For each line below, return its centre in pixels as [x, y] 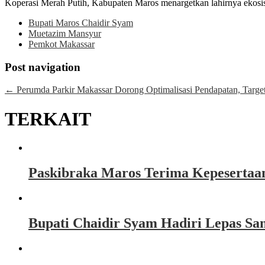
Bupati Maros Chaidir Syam [81, 23]
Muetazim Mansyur [65, 33]
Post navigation [43, 67]
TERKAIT [48, 119]
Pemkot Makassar [62, 44]
